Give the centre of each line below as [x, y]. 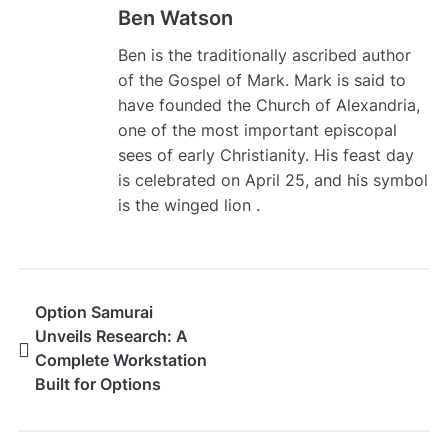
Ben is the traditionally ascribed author [264, 55]
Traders [64, 408]
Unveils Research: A [111, 336]
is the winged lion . [188, 205]
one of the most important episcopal [257, 130]
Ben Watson [175, 18]
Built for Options [97, 384]
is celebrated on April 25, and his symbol [272, 180]
